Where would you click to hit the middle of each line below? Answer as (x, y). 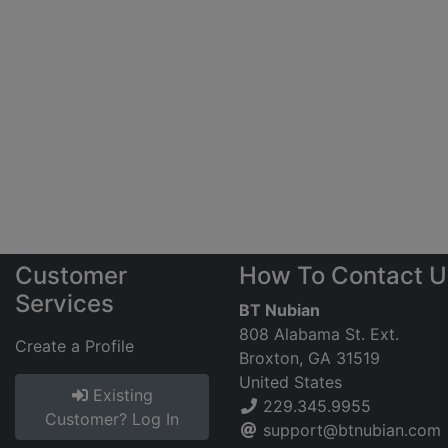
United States (290, 382)
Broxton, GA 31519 (309, 358)
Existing (120, 395)
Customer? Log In (112, 419)
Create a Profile (74, 346)
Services (64, 303)
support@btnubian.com (352, 430)
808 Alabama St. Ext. (319, 334)
